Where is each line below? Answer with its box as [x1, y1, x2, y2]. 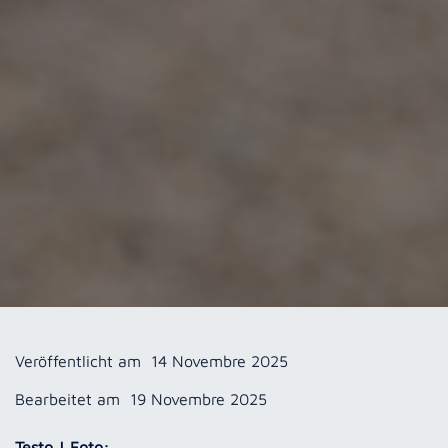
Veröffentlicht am [15, 352, 141, 371]
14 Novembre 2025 [151, 352, 288, 371]
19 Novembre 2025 [130, 390, 267, 409]
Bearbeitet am [15, 390, 120, 409]
